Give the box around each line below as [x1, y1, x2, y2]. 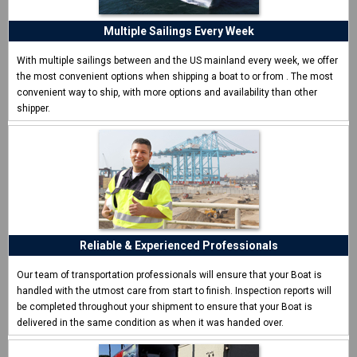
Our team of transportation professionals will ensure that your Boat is [17, 269, 322, 281]
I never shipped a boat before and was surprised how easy [14, 8, 343, 24]
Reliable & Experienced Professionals [79, 239, 278, 253]
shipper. [17, 103, 50, 115]
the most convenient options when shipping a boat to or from [17, 71, 286, 83]
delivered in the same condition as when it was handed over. [17, 317, 284, 329]
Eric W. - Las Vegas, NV [126, 45, 231, 57]
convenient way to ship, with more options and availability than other [17, 87, 317, 99]
